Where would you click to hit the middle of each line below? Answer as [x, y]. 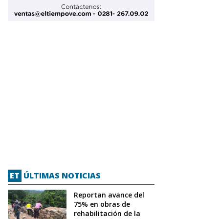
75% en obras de [102, 204]
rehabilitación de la [107, 213]
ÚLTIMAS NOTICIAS [61, 175]
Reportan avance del [109, 195]
